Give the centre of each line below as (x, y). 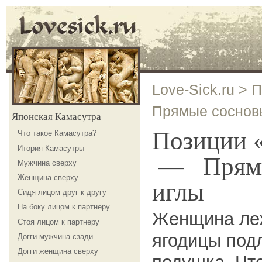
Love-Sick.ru (193, 89)
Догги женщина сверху (58, 251)
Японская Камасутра (56, 117)
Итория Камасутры (51, 148)
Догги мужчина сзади (55, 236)
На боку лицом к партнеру (64, 207)
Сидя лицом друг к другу (62, 192)
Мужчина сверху (47, 163)
